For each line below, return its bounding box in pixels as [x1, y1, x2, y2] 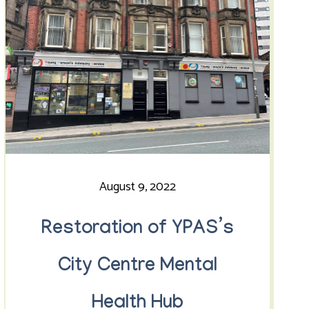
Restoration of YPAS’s [41, 219, 234, 241]
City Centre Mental [57, 257, 217, 279]
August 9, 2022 [99, 177, 176, 197]
